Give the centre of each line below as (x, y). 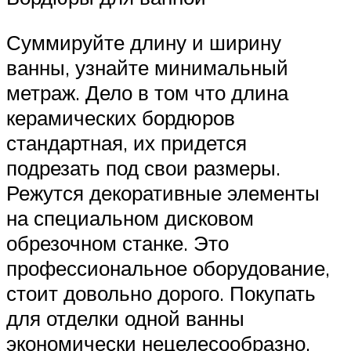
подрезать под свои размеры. (143, 167)
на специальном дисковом (130, 217)
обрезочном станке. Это (118, 242)
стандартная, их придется (127, 142)
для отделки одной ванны (125, 318)
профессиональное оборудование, (168, 268)
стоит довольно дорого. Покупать (161, 293)
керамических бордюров (121, 117)
